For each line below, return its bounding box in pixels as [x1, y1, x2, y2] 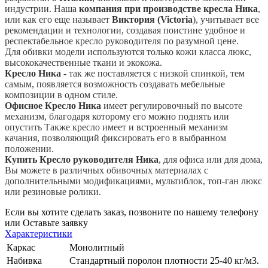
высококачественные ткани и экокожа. [5, 57, 165, 68]
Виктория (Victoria [112, 14, 193, 25]
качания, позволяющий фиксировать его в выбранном [5, 132, 226, 143]
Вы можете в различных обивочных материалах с [5, 165, 208, 175]
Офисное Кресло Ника [5, 100, 101, 111]
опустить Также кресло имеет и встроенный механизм [5, 121, 228, 132]
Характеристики [5, 228, 72, 239]
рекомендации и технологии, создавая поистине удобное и [5, 25, 245, 35]
